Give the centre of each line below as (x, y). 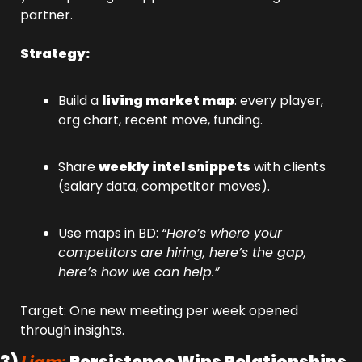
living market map (168, 101)
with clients (288, 167)
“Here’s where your (222, 233)
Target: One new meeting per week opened (159, 311)
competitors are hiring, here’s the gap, (182, 253)
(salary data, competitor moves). (164, 186)
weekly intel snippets (175, 167)
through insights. (72, 330)
